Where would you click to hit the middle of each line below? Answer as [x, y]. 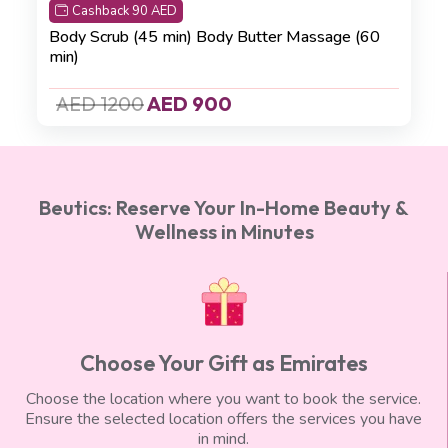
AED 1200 [100, 103]
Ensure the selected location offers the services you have [223, 418]
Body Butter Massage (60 [288, 36]
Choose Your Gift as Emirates [223, 362]
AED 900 [188, 103]
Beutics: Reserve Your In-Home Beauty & [224, 207]
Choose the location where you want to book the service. [223, 398]
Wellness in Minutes [224, 231]
